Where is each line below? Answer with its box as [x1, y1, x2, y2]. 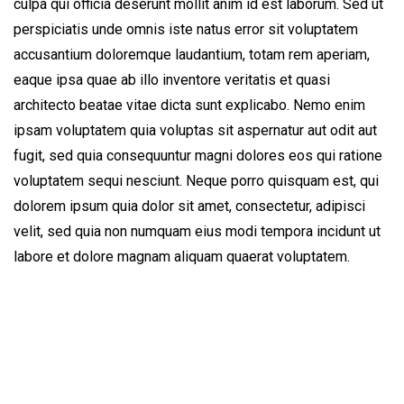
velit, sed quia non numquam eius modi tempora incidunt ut [14, 223, 381, 240]
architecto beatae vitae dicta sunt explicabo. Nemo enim [14, 96, 365, 114]
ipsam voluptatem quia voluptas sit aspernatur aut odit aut [14, 122, 377, 139]
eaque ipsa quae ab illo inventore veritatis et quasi [14, 71, 330, 88]
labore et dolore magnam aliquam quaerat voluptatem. [14, 248, 350, 265]
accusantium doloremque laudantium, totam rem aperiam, [14, 46, 370, 63]
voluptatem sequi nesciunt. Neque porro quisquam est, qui [14, 172, 379, 189]
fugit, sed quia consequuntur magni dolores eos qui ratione [14, 147, 382, 164]
